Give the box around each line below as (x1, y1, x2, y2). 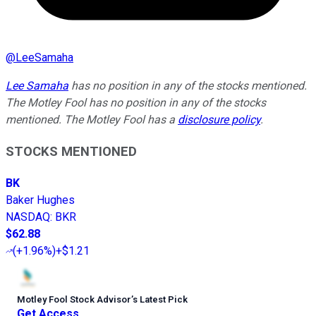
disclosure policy (178, 113, 260, 127)
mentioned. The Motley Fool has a (6, 113, 178, 127)
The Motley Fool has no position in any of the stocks (6, 96, 266, 110)
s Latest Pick (133, 293, 188, 305)
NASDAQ (6, 209, 50, 224)
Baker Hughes (6, 193, 75, 207)
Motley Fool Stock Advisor (17, 293, 131, 305)
